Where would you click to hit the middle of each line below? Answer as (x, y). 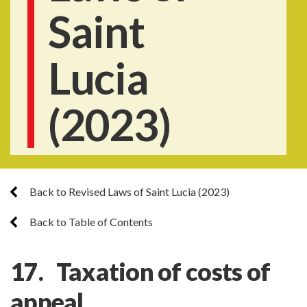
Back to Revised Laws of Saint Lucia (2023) (128, 192)
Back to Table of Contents (90, 222)
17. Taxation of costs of (140, 271)
